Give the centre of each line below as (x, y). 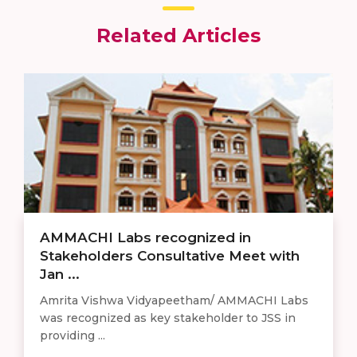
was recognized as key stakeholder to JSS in (168, 318)
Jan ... (60, 275)
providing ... (73, 336)
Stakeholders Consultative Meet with (170, 256)
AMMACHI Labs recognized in (145, 238)
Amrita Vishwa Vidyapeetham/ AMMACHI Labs (174, 301)
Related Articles (178, 36)
